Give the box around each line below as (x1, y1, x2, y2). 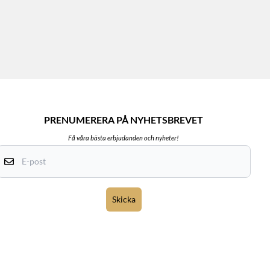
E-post (123, 145, 148, 155)
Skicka (111, 193, 136, 204)
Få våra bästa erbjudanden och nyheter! (68, 133, 180, 142)
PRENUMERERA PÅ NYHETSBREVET (44, 113, 204, 125)
